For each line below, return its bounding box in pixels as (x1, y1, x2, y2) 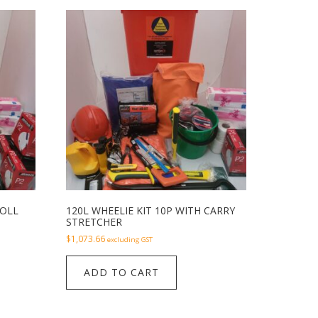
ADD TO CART (84, 265, 160, 280)
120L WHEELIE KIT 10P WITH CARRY (66, 204, 236, 218)
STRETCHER (66, 215, 123, 229)
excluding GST (107, 235, 153, 245)
